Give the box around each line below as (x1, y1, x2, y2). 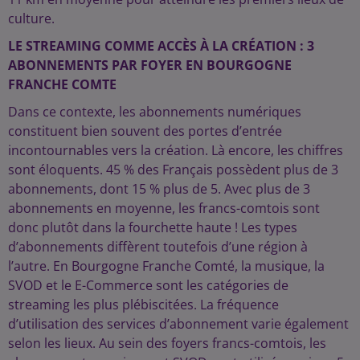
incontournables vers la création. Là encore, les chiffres (8, 141, 343, 159)
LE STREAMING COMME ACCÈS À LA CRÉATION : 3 (8, 37, 314, 55)
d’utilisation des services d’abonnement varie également (8, 315, 349, 333)
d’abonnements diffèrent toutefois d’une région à (8, 238, 308, 256)
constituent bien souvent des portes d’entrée (8, 122, 282, 140)
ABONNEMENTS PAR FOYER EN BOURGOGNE (8, 56, 292, 74)
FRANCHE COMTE (8, 76, 117, 93)
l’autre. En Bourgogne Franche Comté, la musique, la (8, 257, 325, 275)
